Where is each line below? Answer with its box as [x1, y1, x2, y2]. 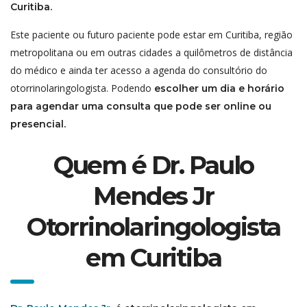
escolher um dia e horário [154, 82, 284, 95]
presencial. [10, 118, 66, 131]
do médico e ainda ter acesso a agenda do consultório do [10, 64, 267, 77]
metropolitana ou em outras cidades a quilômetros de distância [10, 46, 293, 60]
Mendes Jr [93, 181, 214, 212]
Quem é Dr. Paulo [53, 150, 254, 181]
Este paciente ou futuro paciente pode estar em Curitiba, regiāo [10, 28, 293, 42]
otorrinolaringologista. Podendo [10, 82, 154, 95]
